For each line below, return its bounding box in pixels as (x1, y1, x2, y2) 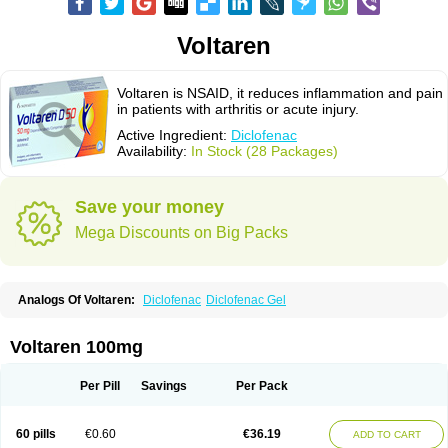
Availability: (117, 143, 191, 159)
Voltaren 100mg (10, 337, 143, 357)
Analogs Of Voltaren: (18, 293, 135, 307)
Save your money (75, 197, 224, 217)
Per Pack (235, 379, 288, 393)
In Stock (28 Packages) (191, 143, 338, 159)
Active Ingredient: (117, 127, 231, 143)
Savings (140, 379, 187, 393)
